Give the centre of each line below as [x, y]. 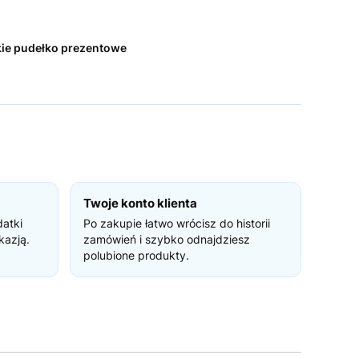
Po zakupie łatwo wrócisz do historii [176, 223]
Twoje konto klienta [140, 203]
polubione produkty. [136, 255]
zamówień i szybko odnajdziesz [166, 239]
